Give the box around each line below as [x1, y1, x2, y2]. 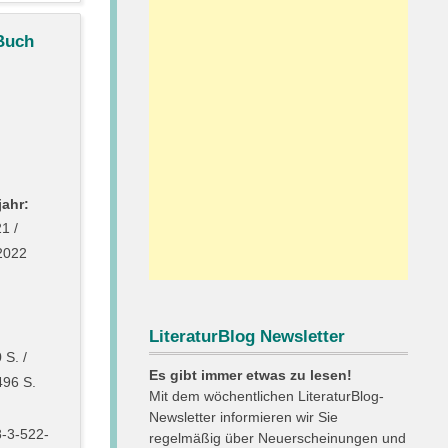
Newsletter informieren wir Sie [148, 409, 338, 425]
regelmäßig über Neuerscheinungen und [148, 430, 406, 446]
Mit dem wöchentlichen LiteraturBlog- [148, 388, 384, 404]
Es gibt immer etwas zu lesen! [148, 367, 352, 383]
